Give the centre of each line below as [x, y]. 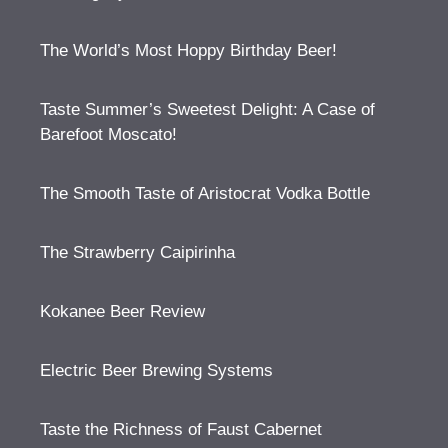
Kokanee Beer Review [122, 311]
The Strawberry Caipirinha [137, 252]
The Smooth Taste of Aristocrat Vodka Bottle [205, 193]
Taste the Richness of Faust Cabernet [181, 429]
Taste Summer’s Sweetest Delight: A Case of [207, 109]
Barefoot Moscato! [108, 134]
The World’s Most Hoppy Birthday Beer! [188, 50]
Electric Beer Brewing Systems [156, 370]
